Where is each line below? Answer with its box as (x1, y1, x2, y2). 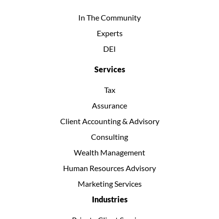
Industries (91, 195, 128, 204)
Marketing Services (77, 179, 142, 189)
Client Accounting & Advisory (60, 116, 159, 126)
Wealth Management (74, 148, 145, 157)
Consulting (91, 132, 128, 142)
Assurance (92, 101, 127, 110)
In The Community (78, 13, 141, 22)
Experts (96, 28, 123, 38)
